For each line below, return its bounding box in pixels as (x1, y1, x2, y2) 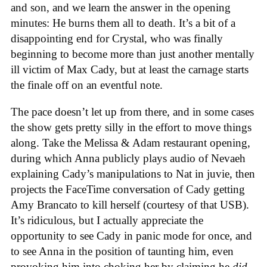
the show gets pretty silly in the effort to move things (11, 120, 252, 133)
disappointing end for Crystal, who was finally (11, 32, 223, 45)
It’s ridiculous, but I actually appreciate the (11, 213, 203, 226)
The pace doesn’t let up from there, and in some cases (11, 105, 254, 118)
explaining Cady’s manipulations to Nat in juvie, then (11, 167, 255, 180)
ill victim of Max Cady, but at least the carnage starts (11, 63, 249, 76)
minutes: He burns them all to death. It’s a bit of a (11, 16, 235, 29)
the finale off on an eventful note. (11, 78, 166, 91)
